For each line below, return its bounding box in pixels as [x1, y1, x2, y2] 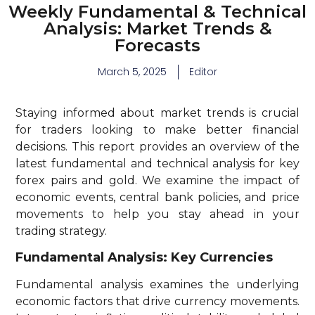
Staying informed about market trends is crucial [15, 106, 300, 120]
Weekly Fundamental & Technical [8, 1, 307, 22]
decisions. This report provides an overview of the [15, 140, 300, 154]
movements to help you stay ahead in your [15, 207, 300, 221]
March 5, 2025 [98, 65, 167, 79]
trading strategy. [15, 224, 108, 238]
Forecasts [115, 35, 200, 56]
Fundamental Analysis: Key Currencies [15, 250, 274, 266]
